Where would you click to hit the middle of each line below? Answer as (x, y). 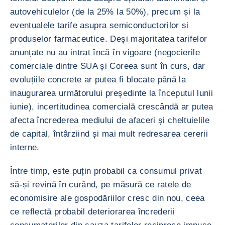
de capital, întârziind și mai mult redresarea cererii (109, 134)
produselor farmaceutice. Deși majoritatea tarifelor (109, 39)
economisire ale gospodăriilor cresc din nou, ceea (107, 198)
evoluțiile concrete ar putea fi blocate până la (98, 80)
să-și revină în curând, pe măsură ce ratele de (101, 185)
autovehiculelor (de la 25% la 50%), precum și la (105, 12)
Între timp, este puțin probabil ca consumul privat (106, 171)
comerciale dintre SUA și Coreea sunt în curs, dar (108, 66)
